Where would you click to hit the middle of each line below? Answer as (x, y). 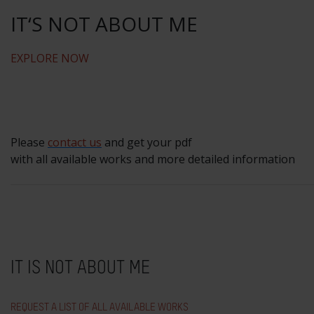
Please (28, 143)
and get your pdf (148, 143)
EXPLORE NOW (50, 59)
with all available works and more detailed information (153, 159)
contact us (75, 143)
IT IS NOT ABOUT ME (80, 269)
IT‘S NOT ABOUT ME (104, 24)
